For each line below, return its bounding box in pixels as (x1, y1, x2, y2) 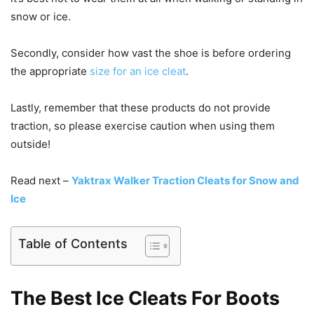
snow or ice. (11, 10, 71, 24)
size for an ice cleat (90, 64, 186, 78)
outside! (11, 137, 50, 151)
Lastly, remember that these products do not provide (11, 101, 271, 115)
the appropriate (11, 64, 90, 78)
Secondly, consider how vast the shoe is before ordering (11, 46, 291, 60)
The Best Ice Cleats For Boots (11, 287, 280, 310)
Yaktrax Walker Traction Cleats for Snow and (71, 174, 299, 188)
